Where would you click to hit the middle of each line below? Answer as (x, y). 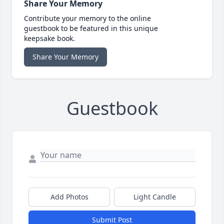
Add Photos (69, 197)
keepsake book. (49, 38)
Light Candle (155, 197)
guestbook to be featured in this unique (91, 28)
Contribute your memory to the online (87, 18)
